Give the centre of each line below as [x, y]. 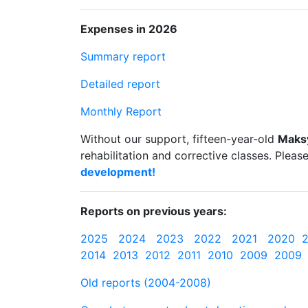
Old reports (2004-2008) [146, 283]
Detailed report [120, 84]
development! [118, 172]
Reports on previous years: [154, 211]
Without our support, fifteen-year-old [179, 139]
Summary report [123, 56]
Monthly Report [121, 111]
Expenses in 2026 [129, 29]
